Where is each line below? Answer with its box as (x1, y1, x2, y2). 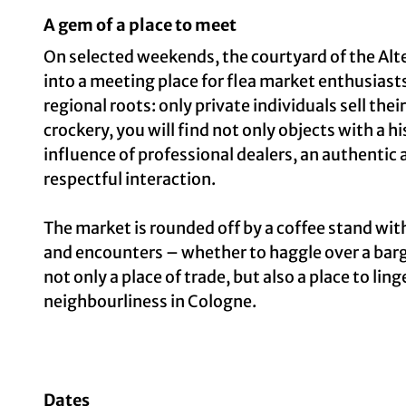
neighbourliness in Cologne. (43, 290, 256, 312)
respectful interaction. (43, 168, 216, 189)
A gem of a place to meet (43, 14, 237, 35)
